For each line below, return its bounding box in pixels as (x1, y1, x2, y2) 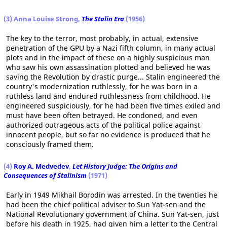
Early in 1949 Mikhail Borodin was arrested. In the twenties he (6, 190, 217, 200)
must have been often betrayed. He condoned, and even (6, 110, 198, 120)
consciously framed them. (6, 139, 94, 149)
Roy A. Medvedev (14, 162, 69, 171)
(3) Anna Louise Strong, (4, 14, 82, 23)
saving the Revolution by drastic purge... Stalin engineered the (6, 72, 220, 82)
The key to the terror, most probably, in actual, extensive (6, 33, 198, 43)
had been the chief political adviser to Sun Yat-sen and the (6, 200, 206, 209)
